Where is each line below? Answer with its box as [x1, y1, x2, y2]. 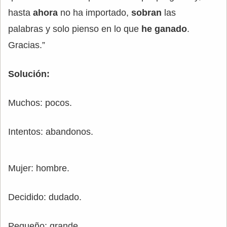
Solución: [8, 69, 50, 80]
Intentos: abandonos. [8, 127, 93, 137]
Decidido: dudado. [8, 192, 82, 203]
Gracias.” [8, 40, 45, 51]
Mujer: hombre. [8, 163, 69, 174]
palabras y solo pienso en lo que [8, 24, 141, 34]
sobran [129, 8, 164, 18]
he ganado [141, 24, 187, 34]
